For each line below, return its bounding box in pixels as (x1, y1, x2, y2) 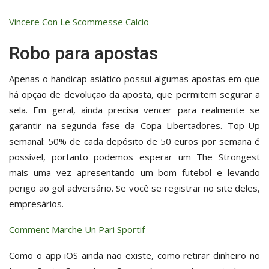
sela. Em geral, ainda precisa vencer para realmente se (9, 103, 260, 116)
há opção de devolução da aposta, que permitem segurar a (9, 88, 260, 100)
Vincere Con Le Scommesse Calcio (9, 15, 149, 28)
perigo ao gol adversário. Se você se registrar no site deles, (9, 181, 260, 194)
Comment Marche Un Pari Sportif (9, 223, 145, 235)
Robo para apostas (9, 42, 158, 64)
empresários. (9, 197, 64, 210)
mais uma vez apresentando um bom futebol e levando (9, 166, 260, 178)
